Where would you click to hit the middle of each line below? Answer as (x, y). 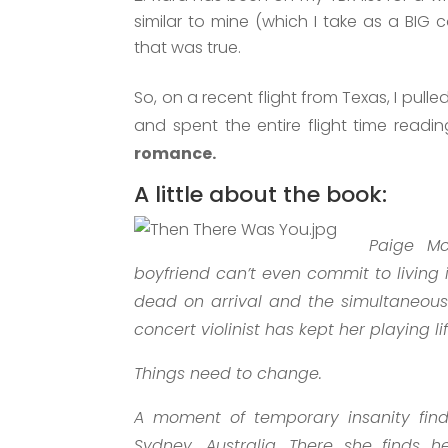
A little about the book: (261, 194)
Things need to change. (228, 373)
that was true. (188, 47)
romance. (175, 153)
